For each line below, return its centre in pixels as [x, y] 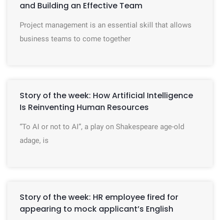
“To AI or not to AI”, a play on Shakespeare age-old [102, 127]
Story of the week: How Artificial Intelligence [106, 96]
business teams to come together [75, 39]
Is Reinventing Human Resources [84, 107]
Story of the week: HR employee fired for [99, 197]
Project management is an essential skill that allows [106, 25]
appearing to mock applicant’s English [96, 209]
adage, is [34, 140]
